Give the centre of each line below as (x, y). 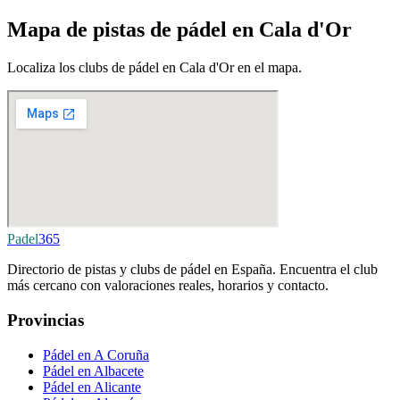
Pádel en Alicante (92, 387)
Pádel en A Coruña (96, 354)
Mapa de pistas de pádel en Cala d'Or (179, 30)
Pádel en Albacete (93, 371)
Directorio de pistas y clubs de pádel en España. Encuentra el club (192, 270)
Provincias (46, 320)
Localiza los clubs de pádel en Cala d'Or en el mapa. (154, 68)
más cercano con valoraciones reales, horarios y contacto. (168, 286)
